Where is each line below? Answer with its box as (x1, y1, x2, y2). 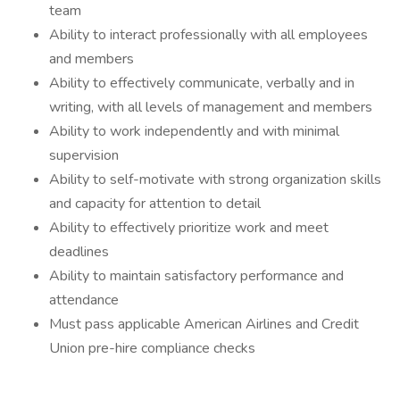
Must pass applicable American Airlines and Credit (49, 314, 359, 334)
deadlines (49, 242, 109, 262)
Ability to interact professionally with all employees (49, 25, 368, 45)
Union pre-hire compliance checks (49, 338, 255, 358)
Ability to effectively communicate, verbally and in (49, 73, 354, 93)
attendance (49, 290, 119, 310)
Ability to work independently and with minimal (49, 121, 339, 141)
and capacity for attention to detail (49, 194, 261, 213)
